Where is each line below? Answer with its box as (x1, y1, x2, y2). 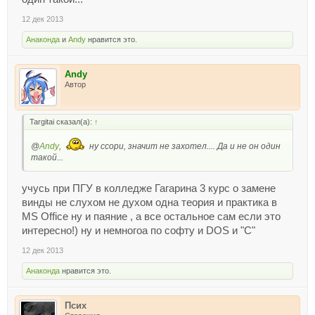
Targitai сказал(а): (30, 117, 94, 126)
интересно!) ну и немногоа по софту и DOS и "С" (22, 225, 255, 237)
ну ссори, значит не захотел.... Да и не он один (87, 141, 281, 151)
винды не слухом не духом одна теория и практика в (22, 197, 277, 209)
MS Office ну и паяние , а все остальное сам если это (22, 211, 281, 223)
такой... (31, 152, 63, 162)
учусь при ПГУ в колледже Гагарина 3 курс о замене (22, 183, 276, 195)
